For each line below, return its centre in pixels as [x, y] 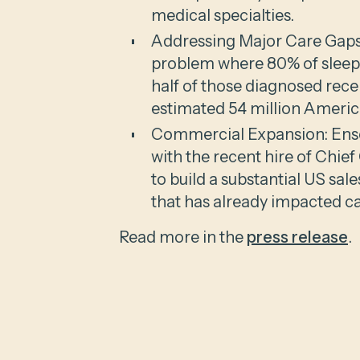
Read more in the [183, 237]
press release [297, 237]
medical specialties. [223, 15]
